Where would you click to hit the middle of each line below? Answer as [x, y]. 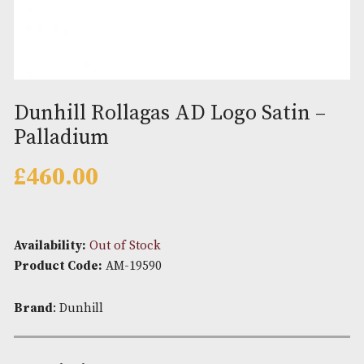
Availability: [58, 353]
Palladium [72, 227]
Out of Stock [147, 353]
